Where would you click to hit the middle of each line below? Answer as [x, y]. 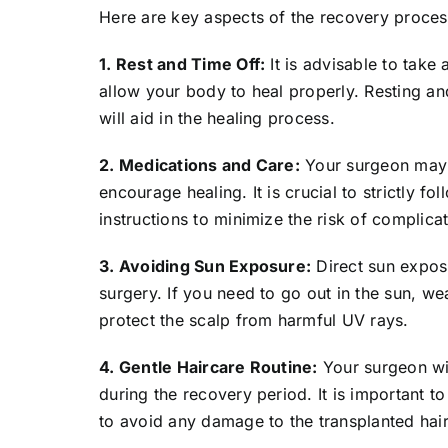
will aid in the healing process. [217, 118]
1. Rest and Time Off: [182, 64]
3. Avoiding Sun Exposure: [205, 266]
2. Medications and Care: [199, 165]
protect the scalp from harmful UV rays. [254, 320]
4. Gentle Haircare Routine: [208, 367]
